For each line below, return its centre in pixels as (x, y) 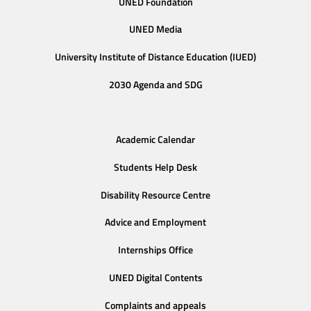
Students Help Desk (155, 167)
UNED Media (155, 30)
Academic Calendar (155, 139)
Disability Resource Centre (155, 195)
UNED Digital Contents (155, 277)
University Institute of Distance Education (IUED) (155, 57)
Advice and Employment (155, 222)
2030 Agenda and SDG (155, 84)
